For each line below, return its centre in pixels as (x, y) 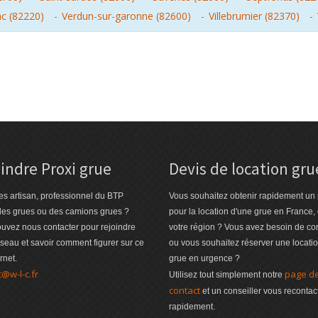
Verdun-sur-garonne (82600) (126, 16)
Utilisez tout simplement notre (226, 275)
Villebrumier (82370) (254, 16)
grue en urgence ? (204, 258)
